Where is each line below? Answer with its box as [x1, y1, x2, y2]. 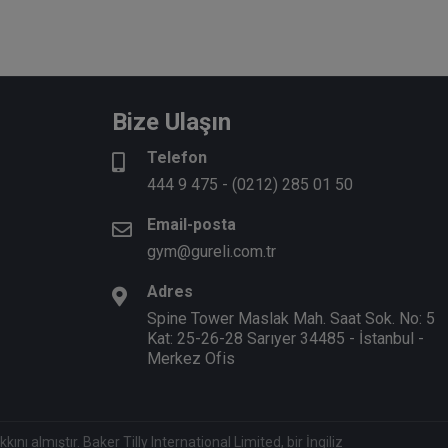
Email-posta [147, 214, 236, 234]
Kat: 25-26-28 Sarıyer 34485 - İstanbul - [147, 328, 424, 348]
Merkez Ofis [147, 348, 235, 368]
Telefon [147, 147, 207, 167]
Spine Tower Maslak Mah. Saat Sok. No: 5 [147, 308, 435, 328]
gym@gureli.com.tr [147, 241, 276, 261]
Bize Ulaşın [112, 107, 231, 136]
